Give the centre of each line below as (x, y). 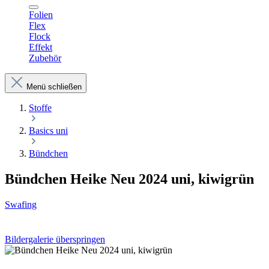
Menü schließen (54, 87)
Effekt (41, 47)
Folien (41, 15)
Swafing (21, 204)
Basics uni (48, 131)
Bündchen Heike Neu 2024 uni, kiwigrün (129, 179)
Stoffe (40, 108)
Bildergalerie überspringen (55, 239)
